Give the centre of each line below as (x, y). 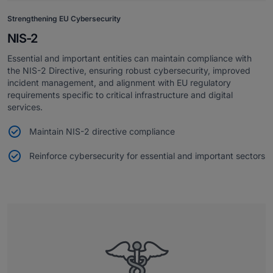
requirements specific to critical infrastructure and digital (120, 94)
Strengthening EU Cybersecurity (64, 18)
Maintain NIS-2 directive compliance (102, 131)
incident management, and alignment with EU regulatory (119, 82)
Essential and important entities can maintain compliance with (129, 58)
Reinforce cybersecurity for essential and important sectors (147, 155)
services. (25, 107)
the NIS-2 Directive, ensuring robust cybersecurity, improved (129, 70)
